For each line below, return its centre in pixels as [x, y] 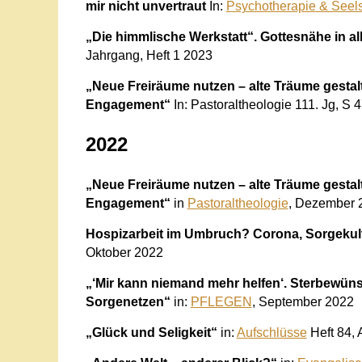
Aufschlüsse [271, 332]
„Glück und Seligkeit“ [153, 332]
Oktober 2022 [124, 252]
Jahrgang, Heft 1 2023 [149, 55]
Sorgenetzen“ [128, 301]
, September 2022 [303, 301]
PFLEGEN [221, 301]
